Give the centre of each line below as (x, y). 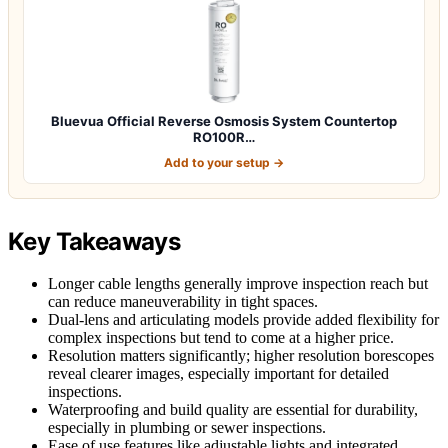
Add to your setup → (224, 162)
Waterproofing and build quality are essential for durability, (233, 410)
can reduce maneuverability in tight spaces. (183, 302)
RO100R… (224, 136)
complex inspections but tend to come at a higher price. (221, 338)
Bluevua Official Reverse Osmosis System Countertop (224, 120)
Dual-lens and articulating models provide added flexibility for (243, 320)
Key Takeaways (94, 241)
